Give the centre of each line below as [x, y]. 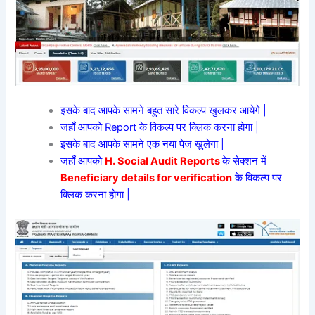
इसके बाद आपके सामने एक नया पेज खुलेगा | [143, 144]
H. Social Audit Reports [163, 161]
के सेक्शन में [245, 161]
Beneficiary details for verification [147, 178]
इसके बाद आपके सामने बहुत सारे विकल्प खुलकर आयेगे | [164, 111]
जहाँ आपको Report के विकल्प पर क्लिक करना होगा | [160, 128]
